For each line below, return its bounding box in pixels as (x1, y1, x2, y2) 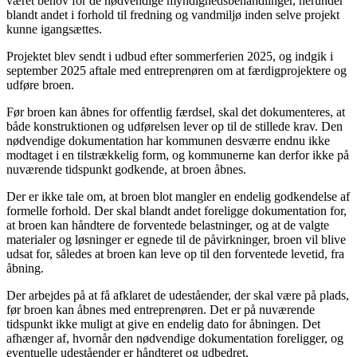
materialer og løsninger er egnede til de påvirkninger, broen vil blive (6, 232, 346, 246)
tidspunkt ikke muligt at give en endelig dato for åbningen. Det (6, 316, 320, 331)
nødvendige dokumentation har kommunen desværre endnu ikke (6, 133, 330, 147)
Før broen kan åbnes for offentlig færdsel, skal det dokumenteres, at (6, 104, 345, 119)
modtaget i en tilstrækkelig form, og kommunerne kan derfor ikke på (6, 147, 349, 162)
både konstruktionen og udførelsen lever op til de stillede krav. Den (6, 119, 343, 133)
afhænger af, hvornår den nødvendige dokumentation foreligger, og (6, 331, 343, 345)
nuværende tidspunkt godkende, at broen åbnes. (6, 162, 246, 176)
